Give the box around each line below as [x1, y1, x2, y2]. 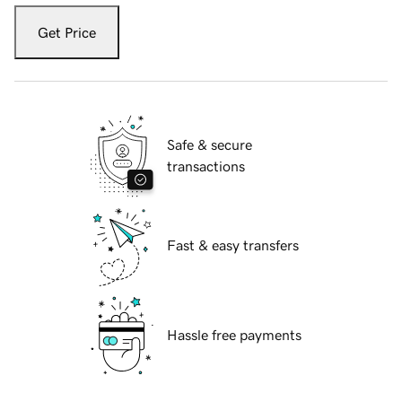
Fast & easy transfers [167, 238, 299, 253]
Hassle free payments [167, 328, 301, 343]
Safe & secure [167, 137, 252, 153]
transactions [167, 159, 245, 174]
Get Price [38, 25, 96, 40]
